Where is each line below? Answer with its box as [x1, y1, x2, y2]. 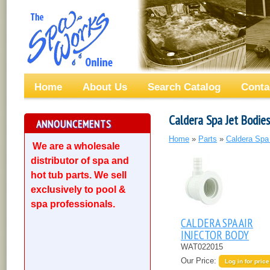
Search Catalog [148, 80, 221, 93]
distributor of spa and [31, 155, 129, 166]
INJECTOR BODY [181, 227, 249, 242]
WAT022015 [181, 242, 223, 251]
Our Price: [181, 256, 219, 266]
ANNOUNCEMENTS [36, 116, 111, 131]
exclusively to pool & [31, 184, 126, 195]
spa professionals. [31, 198, 115, 209]
